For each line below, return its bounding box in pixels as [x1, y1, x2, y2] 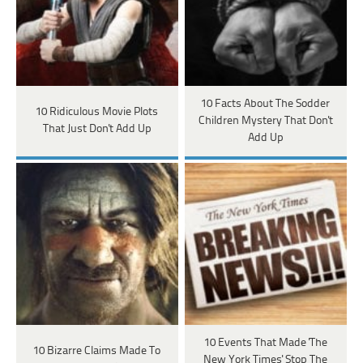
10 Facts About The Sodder [201, 97, 331, 110]
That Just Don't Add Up [42, 123, 152, 136]
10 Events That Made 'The [203, 336, 327, 349]
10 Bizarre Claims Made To [33, 345, 161, 358]
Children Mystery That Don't [198, 114, 333, 127]
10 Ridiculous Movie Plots [36, 106, 159, 119]
